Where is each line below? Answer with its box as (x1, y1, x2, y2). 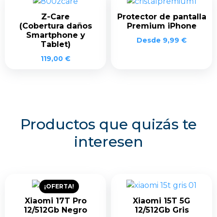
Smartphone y (26, 30, 85, 40)
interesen (74, 132, 143, 151)
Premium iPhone (126, 21, 197, 31)
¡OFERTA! (44, 182, 74, 190)
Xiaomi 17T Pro (24, 196, 87, 205)
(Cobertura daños (19, 21, 92, 31)
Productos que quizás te (20, 115, 197, 133)
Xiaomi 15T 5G (133, 196, 190, 205)
